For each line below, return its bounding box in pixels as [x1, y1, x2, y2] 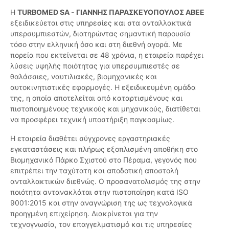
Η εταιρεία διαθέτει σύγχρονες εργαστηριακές [10, 134, 170, 143]
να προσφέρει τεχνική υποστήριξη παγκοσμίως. [10, 115, 174, 124]
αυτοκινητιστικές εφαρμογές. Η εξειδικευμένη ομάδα [10, 83, 196, 92]
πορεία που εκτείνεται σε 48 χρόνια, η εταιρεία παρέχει [10, 51, 203, 60]
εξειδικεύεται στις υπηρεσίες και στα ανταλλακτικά [10, 18, 191, 28]
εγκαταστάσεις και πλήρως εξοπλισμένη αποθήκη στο [10, 145, 198, 154]
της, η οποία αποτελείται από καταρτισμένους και [10, 94, 182, 103]
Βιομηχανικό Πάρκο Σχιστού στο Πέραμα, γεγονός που [10, 155, 197, 165]
